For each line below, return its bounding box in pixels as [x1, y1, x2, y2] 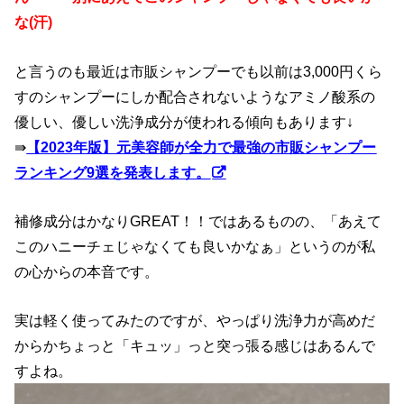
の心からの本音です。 [14, 263, 160, 280]
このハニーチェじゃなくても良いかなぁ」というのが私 [14, 238, 376, 255]
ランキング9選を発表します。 [14, 163, 211, 180]
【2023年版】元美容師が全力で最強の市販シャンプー [26, 138, 377, 155]
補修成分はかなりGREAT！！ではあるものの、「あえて [14, 213, 382, 230]
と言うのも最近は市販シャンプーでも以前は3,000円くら [14, 62, 383, 79]
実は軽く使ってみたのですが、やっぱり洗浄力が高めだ [14, 312, 376, 329]
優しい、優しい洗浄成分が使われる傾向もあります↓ [14, 113, 354, 130]
